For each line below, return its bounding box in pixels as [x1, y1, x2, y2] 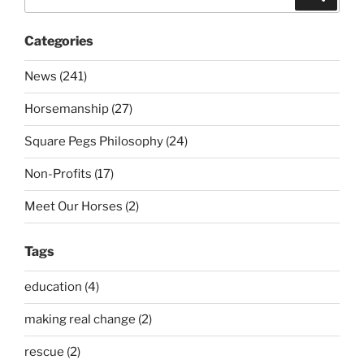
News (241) [24, 69, 87, 84]
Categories [24, 32, 93, 49]
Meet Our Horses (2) [24, 199, 139, 214]
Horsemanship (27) [24, 102, 132, 117]
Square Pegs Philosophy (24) [24, 134, 188, 149]
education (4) [24, 279, 99, 295]
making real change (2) [24, 312, 152, 327]
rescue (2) [24, 344, 80, 360]
